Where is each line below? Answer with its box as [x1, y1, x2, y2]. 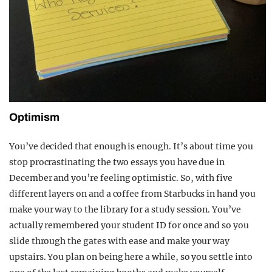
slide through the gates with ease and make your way [9, 235, 230, 246]
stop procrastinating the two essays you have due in [9, 156, 225, 168]
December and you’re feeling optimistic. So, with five [9, 172, 233, 183]
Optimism [9, 110, 59, 123]
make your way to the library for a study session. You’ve [9, 203, 241, 215]
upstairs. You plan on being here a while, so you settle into [9, 251, 253, 262]
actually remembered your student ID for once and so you [9, 219, 249, 231]
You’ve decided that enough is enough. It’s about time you [9, 140, 253, 152]
